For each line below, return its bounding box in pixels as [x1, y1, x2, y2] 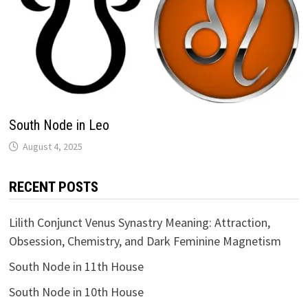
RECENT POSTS [8, 179, 98, 196]
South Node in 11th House [8, 258, 144, 275]
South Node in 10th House [8, 284, 144, 300]
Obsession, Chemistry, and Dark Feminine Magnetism [8, 233, 281, 250]
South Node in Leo [8, 117, 109, 134]
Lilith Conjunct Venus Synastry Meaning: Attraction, [8, 214, 270, 231]
